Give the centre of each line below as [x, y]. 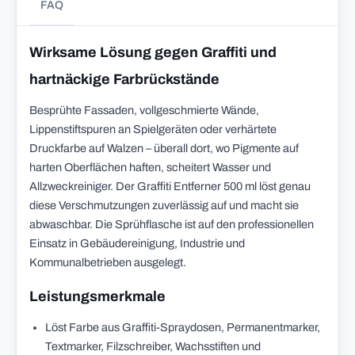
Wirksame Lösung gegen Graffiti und [153, 52]
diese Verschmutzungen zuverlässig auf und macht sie [164, 205]
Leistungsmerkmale [97, 296]
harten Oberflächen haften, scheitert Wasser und [150, 167]
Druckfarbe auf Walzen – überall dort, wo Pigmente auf [164, 148]
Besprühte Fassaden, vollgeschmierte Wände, [144, 110]
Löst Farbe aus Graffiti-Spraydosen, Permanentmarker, [183, 327]
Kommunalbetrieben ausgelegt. [108, 262]
